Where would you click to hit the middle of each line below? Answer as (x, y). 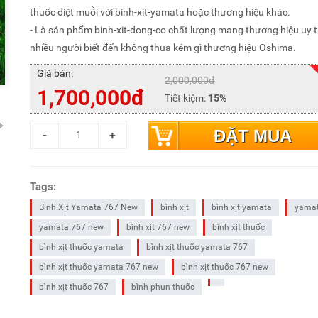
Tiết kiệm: (186, 98)
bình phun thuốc (163, 287)
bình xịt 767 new (158, 227)
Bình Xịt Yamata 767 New (89, 207)
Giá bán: (55, 73)
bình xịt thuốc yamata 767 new (99, 267)
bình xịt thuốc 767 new (225, 267)
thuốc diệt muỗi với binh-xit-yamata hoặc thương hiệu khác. (160, 12)
